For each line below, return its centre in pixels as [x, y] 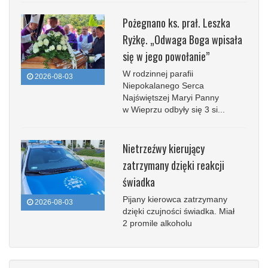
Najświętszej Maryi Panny [171, 97]
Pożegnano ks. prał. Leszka [176, 22]
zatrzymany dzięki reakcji [173, 165]
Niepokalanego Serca [163, 85]
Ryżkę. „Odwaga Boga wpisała [182, 39]
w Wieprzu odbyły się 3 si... [174, 109]
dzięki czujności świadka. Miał [179, 211]
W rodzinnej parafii [158, 73]
